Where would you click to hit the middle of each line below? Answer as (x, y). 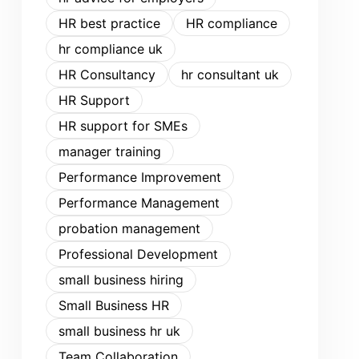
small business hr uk (119, 331)
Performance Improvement (140, 177)
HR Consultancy (107, 75)
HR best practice (109, 23)
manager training (110, 151)
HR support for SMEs (123, 126)
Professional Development (138, 254)
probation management (129, 228)
